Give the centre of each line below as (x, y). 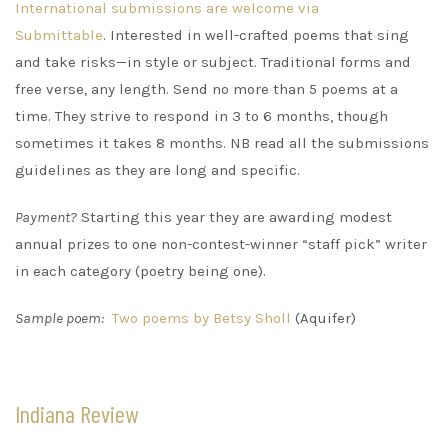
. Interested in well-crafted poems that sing (256, 34)
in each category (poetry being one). (140, 270)
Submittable (59, 34)
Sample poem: (59, 317)
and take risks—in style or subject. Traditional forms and (213, 61)
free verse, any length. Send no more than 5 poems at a (206, 88)
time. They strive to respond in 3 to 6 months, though (201, 115)
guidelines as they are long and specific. (157, 169)
